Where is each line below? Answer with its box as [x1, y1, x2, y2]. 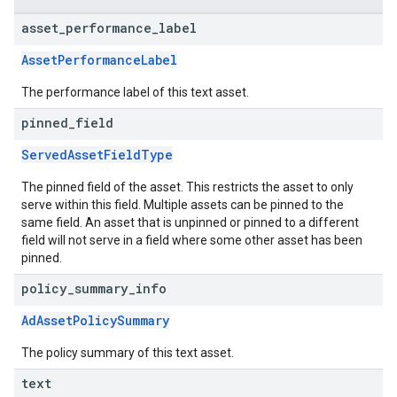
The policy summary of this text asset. [21, 346, 234, 360]
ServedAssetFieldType [21, 146, 173, 163]
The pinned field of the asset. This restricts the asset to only [21, 180, 354, 194]
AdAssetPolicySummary [21, 312, 169, 329]
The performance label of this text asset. [21, 85, 249, 99]
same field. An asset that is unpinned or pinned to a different [21, 215, 359, 230]
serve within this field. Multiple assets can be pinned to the [21, 198, 344, 212]
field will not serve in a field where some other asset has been [21, 233, 362, 247]
